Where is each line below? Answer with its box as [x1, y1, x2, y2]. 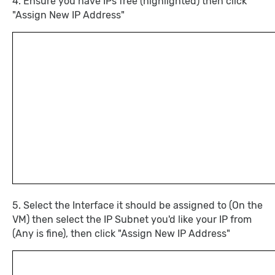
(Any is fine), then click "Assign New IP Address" [12, 228, 230, 239]
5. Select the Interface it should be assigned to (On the [12, 199, 263, 211]
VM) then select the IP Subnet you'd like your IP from [12, 214, 252, 225]
